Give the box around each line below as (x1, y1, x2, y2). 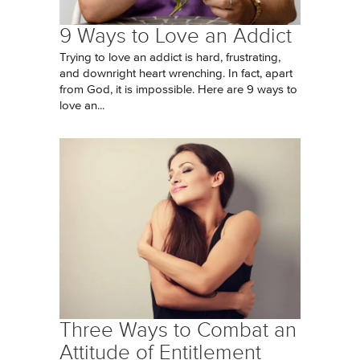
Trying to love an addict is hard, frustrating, (59, 51, 280, 63)
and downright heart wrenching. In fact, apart (59, 67, 292, 80)
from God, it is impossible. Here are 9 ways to (59, 84, 297, 96)
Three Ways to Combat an (59, 318, 297, 342)
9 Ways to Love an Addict (59, 24, 292, 47)
